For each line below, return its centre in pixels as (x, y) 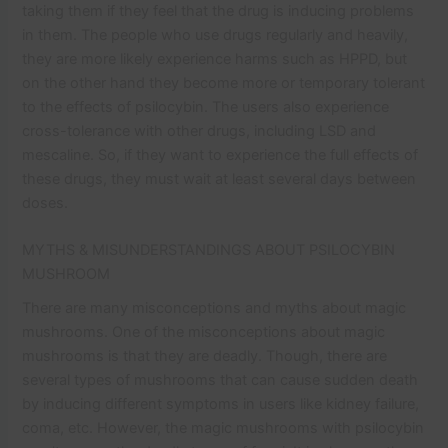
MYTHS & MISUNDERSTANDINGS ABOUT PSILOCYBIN (209, 250)
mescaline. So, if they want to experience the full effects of (220, 154)
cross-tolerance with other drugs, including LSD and (199, 130)
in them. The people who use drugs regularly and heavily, (215, 34)
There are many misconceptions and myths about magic (214, 308)
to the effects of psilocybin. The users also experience (206, 106)
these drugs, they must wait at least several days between (219, 178)
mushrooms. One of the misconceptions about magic (204, 332)
